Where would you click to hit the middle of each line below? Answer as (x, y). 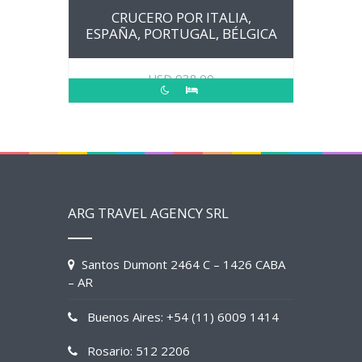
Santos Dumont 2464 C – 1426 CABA (180, 264)
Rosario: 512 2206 (134, 351)
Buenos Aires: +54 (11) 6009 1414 (178, 317)
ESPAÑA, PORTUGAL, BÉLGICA (181, 34)
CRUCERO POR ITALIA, (181, 17)
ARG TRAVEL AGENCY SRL (148, 213)
